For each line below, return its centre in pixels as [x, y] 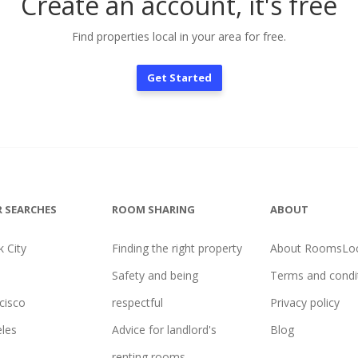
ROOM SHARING [153, 209]
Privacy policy [305, 302]
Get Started [179, 78]
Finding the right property [177, 248]
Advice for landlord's [164, 330]
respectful [137, 302]
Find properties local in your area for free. [179, 36]
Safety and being [155, 275]
